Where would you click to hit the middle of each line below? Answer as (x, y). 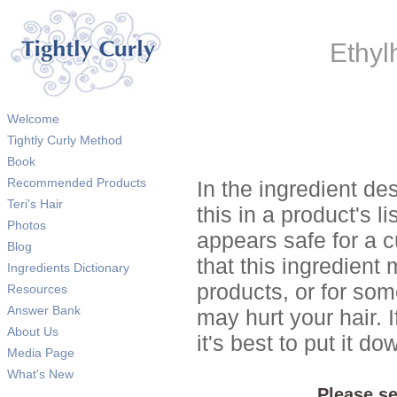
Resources (37, 289)
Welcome (33, 119)
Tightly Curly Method (65, 140)
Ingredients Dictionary (68, 268)
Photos (27, 225)
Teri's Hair (35, 204)
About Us (33, 331)
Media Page (41, 353)
